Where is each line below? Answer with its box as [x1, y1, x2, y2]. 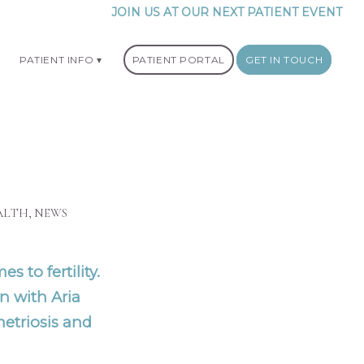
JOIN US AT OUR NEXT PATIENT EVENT [111, 5, 343, 19]
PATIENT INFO [19, 54, 94, 66]
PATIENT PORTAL [132, 54, 225, 66]
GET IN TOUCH [245, 54, 323, 66]
